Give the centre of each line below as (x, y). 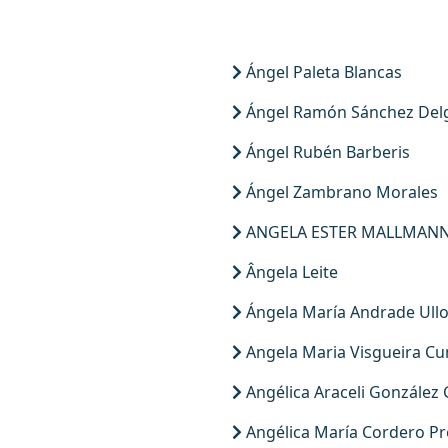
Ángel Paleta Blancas (322, 72)
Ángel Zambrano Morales (340, 192)
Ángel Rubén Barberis (326, 152)
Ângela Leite (290, 272)
